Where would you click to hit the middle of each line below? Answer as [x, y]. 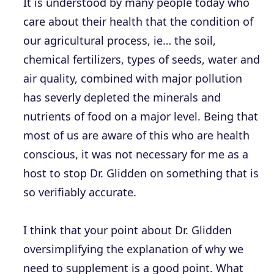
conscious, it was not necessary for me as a [136, 154]
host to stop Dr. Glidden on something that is [141, 173]
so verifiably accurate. [80, 192]
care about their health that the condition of [138, 22]
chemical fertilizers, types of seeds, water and [142, 60]
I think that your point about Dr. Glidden [128, 230]
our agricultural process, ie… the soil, [120, 41]
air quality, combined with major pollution [133, 79]
